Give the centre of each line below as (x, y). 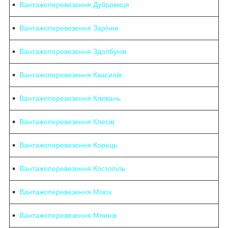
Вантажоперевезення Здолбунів (73, 52)
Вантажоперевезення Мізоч (65, 192)
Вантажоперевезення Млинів (68, 216)
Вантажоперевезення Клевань (70, 98)
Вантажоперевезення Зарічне (69, 28)
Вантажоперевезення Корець (68, 145)
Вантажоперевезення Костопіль (72, 169)
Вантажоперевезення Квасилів (70, 75)
